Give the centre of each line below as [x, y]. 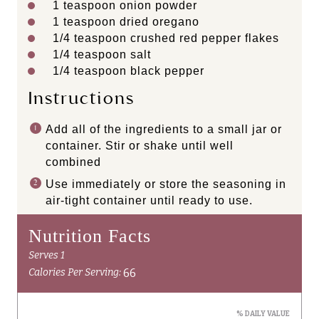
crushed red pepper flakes [203, 38]
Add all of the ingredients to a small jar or [164, 130]
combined [73, 162]
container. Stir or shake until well [140, 146]
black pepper [166, 71]
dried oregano [158, 22]
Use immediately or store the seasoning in [166, 184]
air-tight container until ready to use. [149, 201]
